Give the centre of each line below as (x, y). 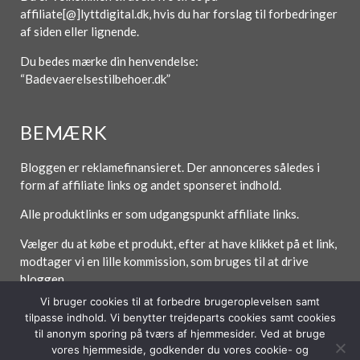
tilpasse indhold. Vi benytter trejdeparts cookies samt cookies (180, 317)
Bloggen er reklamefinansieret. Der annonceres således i (170, 168)
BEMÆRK (64, 133)
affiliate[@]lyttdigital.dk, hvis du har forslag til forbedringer (179, 14)
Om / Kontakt (169, 351)
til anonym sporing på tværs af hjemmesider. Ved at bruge (180, 333)
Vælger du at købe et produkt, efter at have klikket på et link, (178, 243)
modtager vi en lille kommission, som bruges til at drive (164, 261)
